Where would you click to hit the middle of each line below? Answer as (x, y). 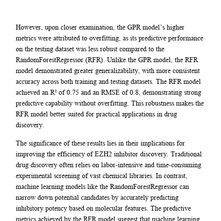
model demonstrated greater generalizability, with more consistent (108, 71)
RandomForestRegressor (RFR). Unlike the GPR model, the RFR (107, 60)
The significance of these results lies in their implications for (100, 143)
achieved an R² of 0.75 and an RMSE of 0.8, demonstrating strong (109, 92)
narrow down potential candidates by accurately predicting (97, 197)
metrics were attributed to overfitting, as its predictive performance (110, 38)
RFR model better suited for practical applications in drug (96, 114)
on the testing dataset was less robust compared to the (90, 49)
